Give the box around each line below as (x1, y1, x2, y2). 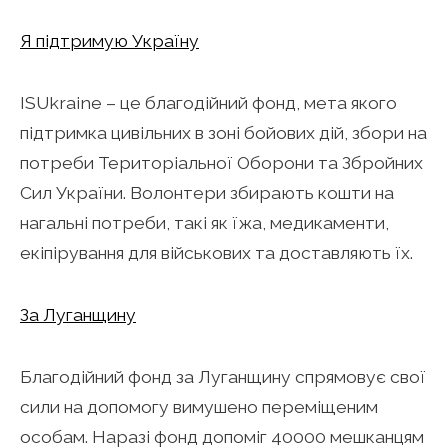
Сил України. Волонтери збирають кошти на (20, 181, 394, 203)
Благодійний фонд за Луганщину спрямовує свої (20, 365, 426, 387)
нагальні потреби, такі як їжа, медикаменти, (20, 211, 389, 233)
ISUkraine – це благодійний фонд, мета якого (20, 91, 397, 113)
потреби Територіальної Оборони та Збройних (20, 151, 423, 173)
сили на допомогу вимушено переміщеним (20, 395, 378, 417)
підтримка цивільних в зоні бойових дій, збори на (20, 121, 427, 143)
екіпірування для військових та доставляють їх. (20, 241, 417, 263)
